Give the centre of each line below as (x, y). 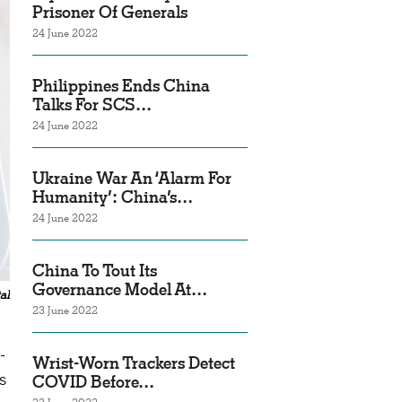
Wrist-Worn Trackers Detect (134, 363)
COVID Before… (93, 382)
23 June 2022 (65, 310)
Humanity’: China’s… (113, 197)
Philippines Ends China (121, 86)
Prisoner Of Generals (110, 12)
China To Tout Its (95, 271)
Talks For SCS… (92, 105)
